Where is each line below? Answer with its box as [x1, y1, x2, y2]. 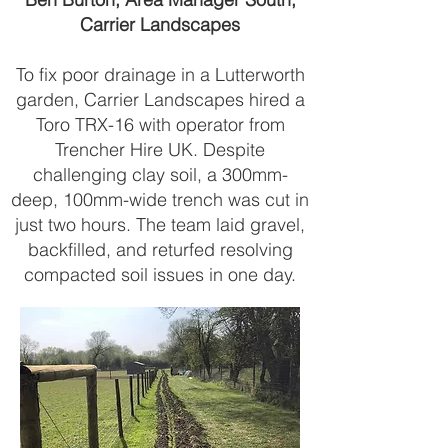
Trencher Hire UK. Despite [55, 138, 265, 161]
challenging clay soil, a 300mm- [32, 163, 288, 186]
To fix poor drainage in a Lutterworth [15, 63, 305, 86]
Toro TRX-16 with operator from [35, 113, 285, 136]
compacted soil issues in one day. [24, 263, 296, 286]
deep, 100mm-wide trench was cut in [11, 188, 309, 211]
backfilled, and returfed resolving [27, 238, 293, 261]
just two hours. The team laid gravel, [15, 213, 305, 236]
